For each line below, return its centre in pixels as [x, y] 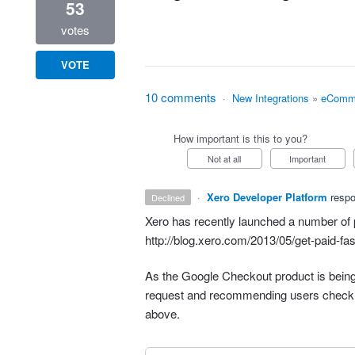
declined [172, 198]
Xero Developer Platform [267, 197]
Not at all [228, 159]
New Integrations [270, 98]
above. [162, 314]
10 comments [180, 97]
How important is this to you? [240, 139]
